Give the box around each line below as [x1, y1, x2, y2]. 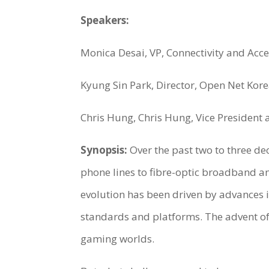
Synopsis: [80, 143, 128, 157]
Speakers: [80, 13, 130, 28]
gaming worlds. [80, 232, 155, 246]
